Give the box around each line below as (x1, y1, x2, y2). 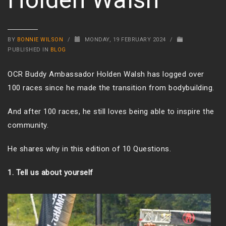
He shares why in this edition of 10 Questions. (8, 144, 171, 154)
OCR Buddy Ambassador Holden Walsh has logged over (8, 70, 204, 79)
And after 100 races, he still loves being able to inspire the (8, 107, 214, 117)
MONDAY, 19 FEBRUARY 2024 (84, 36, 167, 43)
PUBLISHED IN (8, 46, 50, 53)
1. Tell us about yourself (8, 168, 93, 178)
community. (8, 121, 48, 130)
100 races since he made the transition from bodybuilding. (8, 83, 214, 93)
